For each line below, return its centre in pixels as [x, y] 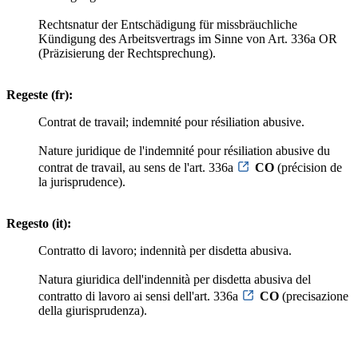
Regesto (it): [39, 223]
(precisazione [314, 296]
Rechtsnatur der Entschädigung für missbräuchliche [168, 24]
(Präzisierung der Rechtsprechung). [127, 53]
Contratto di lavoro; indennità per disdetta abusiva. [165, 250]
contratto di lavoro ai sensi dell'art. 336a [140, 296]
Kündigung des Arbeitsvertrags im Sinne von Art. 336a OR [188, 38]
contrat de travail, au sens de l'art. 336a [137, 167]
